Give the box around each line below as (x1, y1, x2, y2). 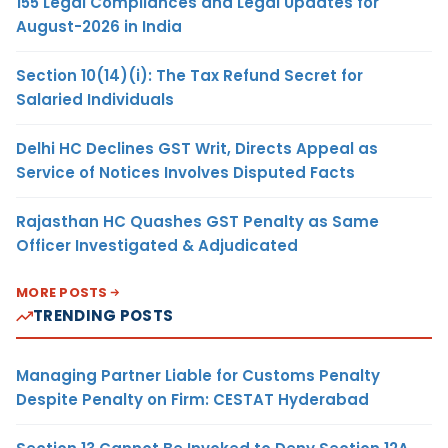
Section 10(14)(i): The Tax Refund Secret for (16, 65, 363, 87)
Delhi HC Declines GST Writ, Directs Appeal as (16, 138, 378, 160)
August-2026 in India (16, 16, 182, 38)
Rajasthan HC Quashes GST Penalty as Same (16, 211, 379, 233)
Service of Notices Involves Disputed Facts (16, 162, 355, 184)
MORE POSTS (16, 283, 108, 303)
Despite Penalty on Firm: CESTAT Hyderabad (16, 389, 369, 411)
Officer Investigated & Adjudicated (16, 235, 298, 257)
